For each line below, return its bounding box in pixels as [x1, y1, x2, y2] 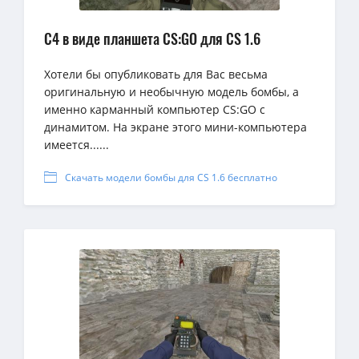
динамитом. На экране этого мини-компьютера [44, 119, 307, 135]
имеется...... [44, 137, 109, 153]
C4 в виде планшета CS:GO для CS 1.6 [44, 28, 260, 50]
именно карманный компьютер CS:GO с [44, 102, 265, 118]
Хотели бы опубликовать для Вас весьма [44, 67, 268, 83]
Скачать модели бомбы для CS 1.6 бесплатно [65, 171, 277, 185]
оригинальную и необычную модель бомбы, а [44, 84, 299, 100]
